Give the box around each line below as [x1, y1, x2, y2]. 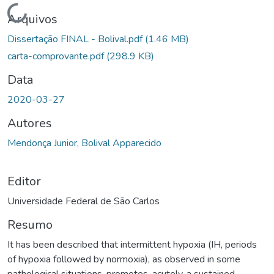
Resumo [7, 216, 53, 233]
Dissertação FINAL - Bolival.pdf [7, 32, 145, 46]
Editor [7, 172, 41, 190]
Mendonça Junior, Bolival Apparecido [7, 136, 161, 150]
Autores [7, 114, 52, 131]
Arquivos [7, 10, 57, 28]
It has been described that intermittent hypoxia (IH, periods [7, 237, 257, 251]
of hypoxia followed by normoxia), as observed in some [7, 252, 240, 266]
